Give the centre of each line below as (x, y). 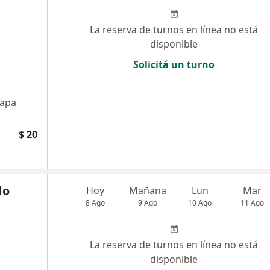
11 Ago (253, 203)
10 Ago (200, 203)
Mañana (148, 190)
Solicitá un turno (174, 64)
